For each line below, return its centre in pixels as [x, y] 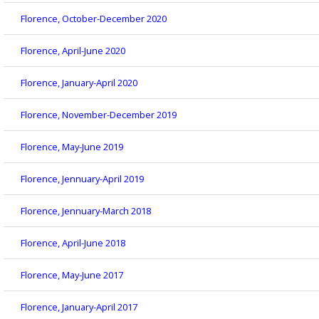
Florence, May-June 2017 [72, 275]
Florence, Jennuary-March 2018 [86, 211]
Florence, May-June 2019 [72, 147]
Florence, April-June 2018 [73, 243]
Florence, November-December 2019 [99, 115]
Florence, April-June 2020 [73, 51]
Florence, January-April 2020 [79, 83]
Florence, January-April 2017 [79, 307]
